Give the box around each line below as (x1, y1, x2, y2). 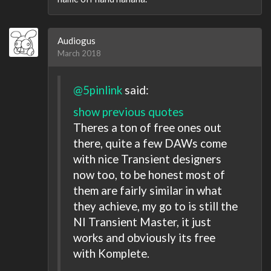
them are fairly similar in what (73, 183, 222, 197)
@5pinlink (73, 82, 122, 97)
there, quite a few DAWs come (73, 136, 227, 150)
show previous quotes (73, 105, 184, 119)
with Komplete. (73, 246, 149, 260)
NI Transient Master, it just (73, 215, 211, 229)
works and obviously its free (73, 230, 215, 244)
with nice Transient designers (73, 152, 221, 166)
